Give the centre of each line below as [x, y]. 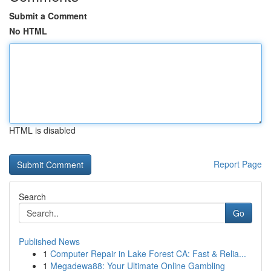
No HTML [28, 31]
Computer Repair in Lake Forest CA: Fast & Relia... [148, 253]
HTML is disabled [42, 130]
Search [32, 197]
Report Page [238, 164]
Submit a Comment [48, 16]
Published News [49, 241]
